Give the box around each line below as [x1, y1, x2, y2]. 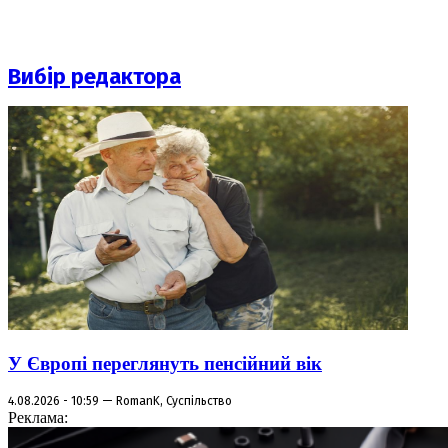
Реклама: [8, 408, 68, 426]
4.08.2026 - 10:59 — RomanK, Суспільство [8, 393, 232, 408]
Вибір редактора [8, 63, 181, 91]
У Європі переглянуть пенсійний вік [8, 353, 322, 375]
